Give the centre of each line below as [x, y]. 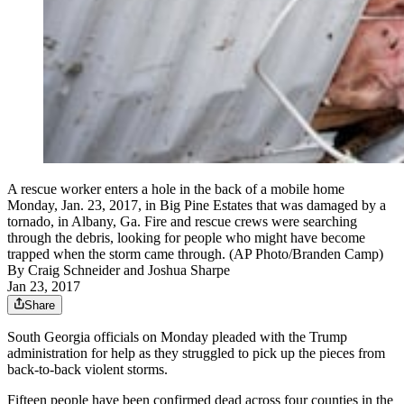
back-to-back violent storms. [87, 370]
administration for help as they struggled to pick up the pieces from [196, 353]
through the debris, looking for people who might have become [186, 238]
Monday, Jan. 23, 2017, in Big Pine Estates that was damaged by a [197, 206]
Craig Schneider [74, 271]
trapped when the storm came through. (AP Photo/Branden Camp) [195, 254]
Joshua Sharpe [189, 271]
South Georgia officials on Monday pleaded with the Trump [177, 337]
